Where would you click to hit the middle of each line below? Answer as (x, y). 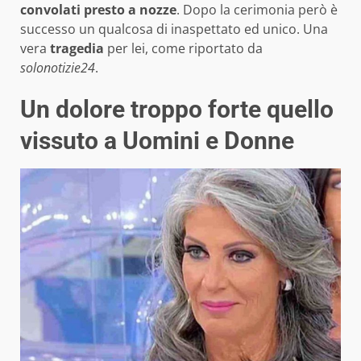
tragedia (77, 49)
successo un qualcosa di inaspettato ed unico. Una (174, 29)
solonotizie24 (58, 68)
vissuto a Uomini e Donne (157, 141)
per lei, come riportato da (183, 49)
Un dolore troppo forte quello (177, 110)
